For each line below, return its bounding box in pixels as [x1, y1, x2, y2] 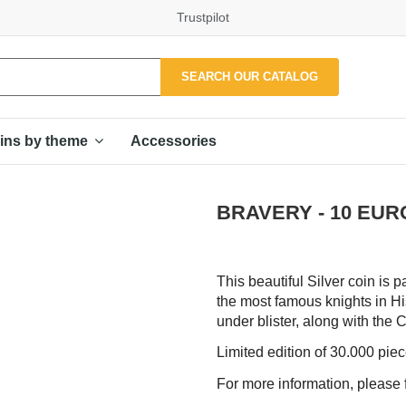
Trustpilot [177, 10, 229, 24]
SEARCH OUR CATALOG [181, 69, 319, 83]
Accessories [130, 132, 217, 149]
